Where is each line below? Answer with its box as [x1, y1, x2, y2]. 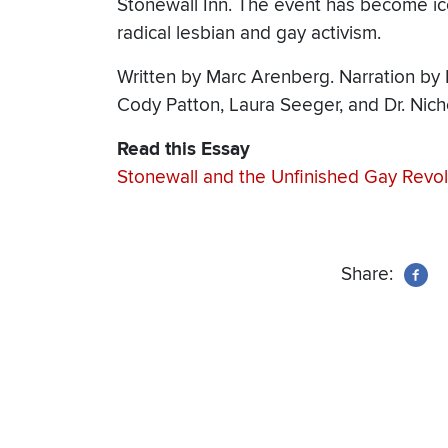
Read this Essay [117, 138, 250, 162]
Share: [341, 263, 393, 287]
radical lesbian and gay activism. [117, 22, 386, 46]
